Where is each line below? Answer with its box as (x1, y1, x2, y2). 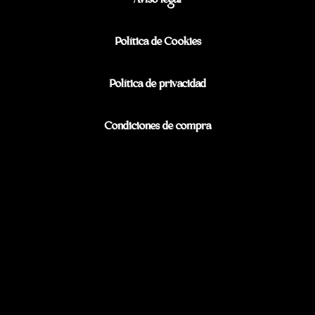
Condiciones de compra (104, 119, 211, 136)
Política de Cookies (114, 34, 201, 51)
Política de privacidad (109, 77, 206, 94)
